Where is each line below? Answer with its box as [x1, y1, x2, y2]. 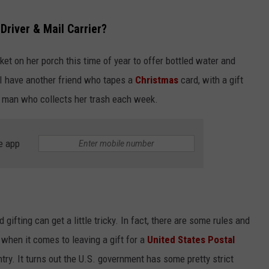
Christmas [135, 73, 178, 86]
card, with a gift [178, 73, 243, 86]
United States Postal [147, 234, 235, 246]
